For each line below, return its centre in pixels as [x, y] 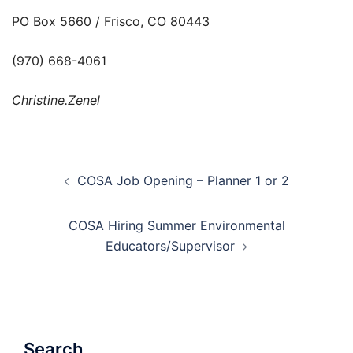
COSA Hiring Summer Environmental [176, 226]
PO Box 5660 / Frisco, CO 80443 [111, 22]
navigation [59, 190]
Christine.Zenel [56, 100]
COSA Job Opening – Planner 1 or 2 [183, 181]
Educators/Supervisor [170, 246]
